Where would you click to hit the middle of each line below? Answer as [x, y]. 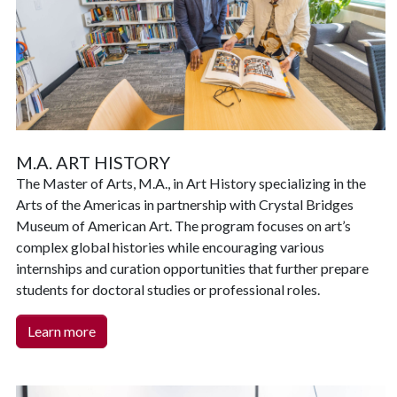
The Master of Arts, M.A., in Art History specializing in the [191, 183]
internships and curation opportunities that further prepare [192, 268]
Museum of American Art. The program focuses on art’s [183, 225]
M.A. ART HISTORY [93, 162]
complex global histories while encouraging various [170, 246]
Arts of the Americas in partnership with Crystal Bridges [185, 204]
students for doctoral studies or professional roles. [168, 289]
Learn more [62, 331]
